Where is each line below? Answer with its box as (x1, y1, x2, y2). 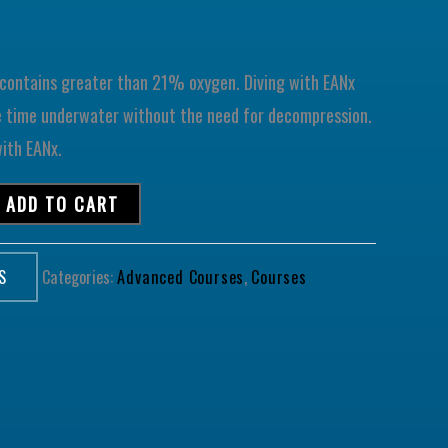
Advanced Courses (117, 265, 245, 290)
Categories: (42, 265, 118, 290)
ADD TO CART (5, 191, 119, 218)
